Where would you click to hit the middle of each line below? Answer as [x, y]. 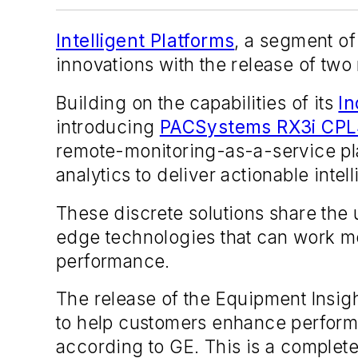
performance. [113, 261]
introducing [108, 126]
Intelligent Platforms [145, 41]
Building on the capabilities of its [197, 102]
